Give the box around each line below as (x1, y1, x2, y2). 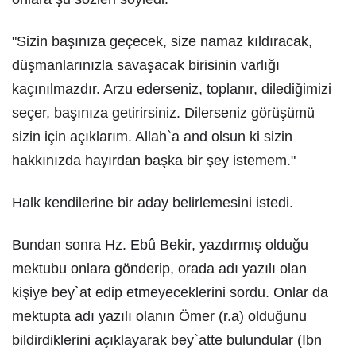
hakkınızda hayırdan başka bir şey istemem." (12, 153, 296, 168)
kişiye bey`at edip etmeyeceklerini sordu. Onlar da (12, 284, 328, 300)
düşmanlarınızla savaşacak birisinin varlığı (12, 57, 280, 73)
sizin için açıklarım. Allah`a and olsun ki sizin (12, 129, 292, 145)
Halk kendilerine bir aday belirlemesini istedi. (12, 195, 293, 211)
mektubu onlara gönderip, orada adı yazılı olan (12, 261, 307, 277)
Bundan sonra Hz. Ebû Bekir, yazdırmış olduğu (12, 237, 308, 253)
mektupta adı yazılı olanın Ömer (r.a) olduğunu (12, 308, 307, 324)
